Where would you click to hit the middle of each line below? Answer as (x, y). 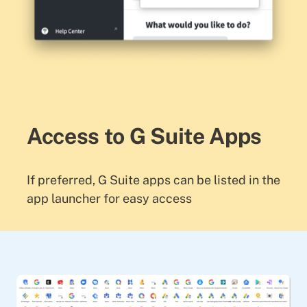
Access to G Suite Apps (144, 136)
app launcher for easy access (109, 199)
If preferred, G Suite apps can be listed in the (153, 180)
